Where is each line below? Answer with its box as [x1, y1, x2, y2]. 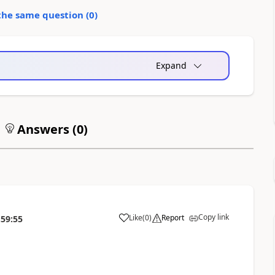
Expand [155, 60, 187, 71]
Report [161, 212, 184, 223]
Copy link [198, 212, 229, 222]
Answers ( [14, 121, 77, 137]
